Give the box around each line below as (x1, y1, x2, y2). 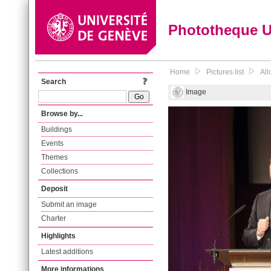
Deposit (41, 184, 68, 193)
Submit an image (41, 200, 97, 209)
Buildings (41, 125, 72, 134)
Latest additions (41, 247, 93, 256)
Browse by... (41, 109, 83, 118)
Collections (41, 167, 78, 175)
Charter (41, 214, 66, 223)
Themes (41, 153, 68, 162)
